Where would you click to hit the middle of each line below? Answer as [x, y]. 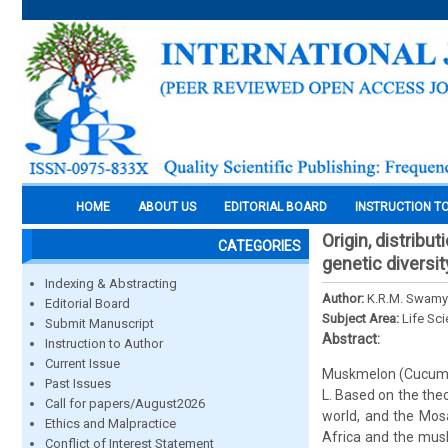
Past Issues [78, 383]
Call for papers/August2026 [125, 403]
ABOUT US [167, 207]
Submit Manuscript [99, 323]
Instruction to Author [104, 343]
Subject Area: [362, 318]
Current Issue [82, 363]
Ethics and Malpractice [110, 423]
